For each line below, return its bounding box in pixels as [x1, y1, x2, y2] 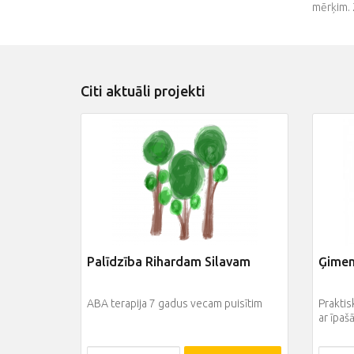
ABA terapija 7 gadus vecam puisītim [87, 297, 262, 311]
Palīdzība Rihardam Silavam [87, 254, 250, 269]
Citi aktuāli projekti [81, 83, 205, 100]
